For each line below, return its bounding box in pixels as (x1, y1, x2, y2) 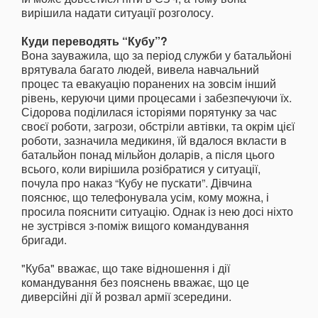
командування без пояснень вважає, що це (21, 273, 249, 290)
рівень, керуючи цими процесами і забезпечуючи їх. (21, 89, 292, 106)
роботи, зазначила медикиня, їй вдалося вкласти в (21, 131, 287, 148)
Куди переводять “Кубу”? (21, 32, 168, 49)
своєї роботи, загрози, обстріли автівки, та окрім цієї (21, 117, 295, 134)
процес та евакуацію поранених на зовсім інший (21, 75, 276, 92)
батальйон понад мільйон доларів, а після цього (21, 146, 275, 163)
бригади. (21, 231, 67, 248)
